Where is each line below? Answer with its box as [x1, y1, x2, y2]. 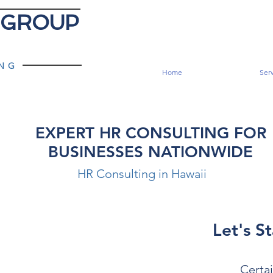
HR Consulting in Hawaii [77, 166, 207, 181]
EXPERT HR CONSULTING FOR [35, 124, 266, 143]
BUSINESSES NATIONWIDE [48, 143, 253, 161]
